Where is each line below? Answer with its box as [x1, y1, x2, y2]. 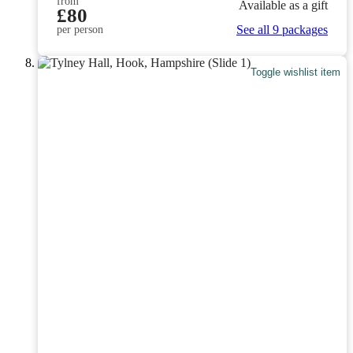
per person [57, 24, 103, 36]
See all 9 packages [236, 23, 328, 37]
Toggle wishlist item [251, 65, 341, 78]
